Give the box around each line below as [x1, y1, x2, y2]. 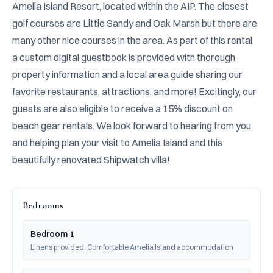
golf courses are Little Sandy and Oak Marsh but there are [12, 17, 257, 29]
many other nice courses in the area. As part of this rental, [12, 34, 254, 46]
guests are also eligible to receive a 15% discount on [12, 102, 233, 115]
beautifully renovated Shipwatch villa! [12, 154, 170, 166]
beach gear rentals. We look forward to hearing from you [12, 119, 251, 132]
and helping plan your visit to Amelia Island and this [12, 136, 222, 149]
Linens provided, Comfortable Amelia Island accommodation [30, 243, 233, 252]
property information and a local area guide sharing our [12, 68, 243, 80]
